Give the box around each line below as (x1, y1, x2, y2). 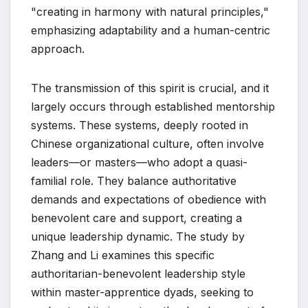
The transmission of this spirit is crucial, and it (31, 81, 269, 96)
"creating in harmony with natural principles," (31, 5, 269, 19)
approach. (31, 42, 85, 56)
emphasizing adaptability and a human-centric (31, 23, 270, 38)
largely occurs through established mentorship (31, 100, 275, 114)
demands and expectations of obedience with (31, 192, 266, 207)
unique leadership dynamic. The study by (31, 230, 245, 244)
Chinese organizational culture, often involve (31, 137, 264, 151)
